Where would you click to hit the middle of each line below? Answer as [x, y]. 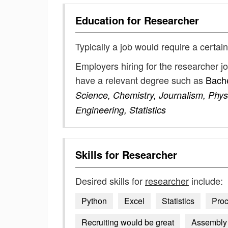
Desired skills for [110, 181]
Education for [110, 20]
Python [94, 201]
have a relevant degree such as [140, 80]
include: [206, 181]
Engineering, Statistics [121, 110]
